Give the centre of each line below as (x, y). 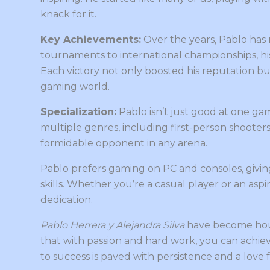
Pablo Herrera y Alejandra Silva (112, 225)
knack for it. (68, 14)
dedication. (67, 199)
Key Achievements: (91, 39)
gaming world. (75, 86)
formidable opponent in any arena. (124, 143)
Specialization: (78, 111)
